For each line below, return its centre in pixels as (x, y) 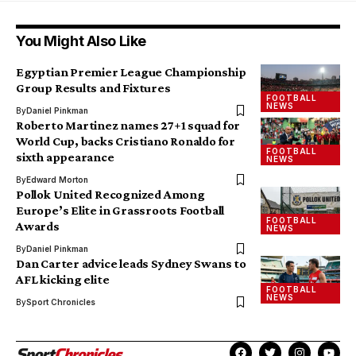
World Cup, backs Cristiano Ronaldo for (126, 141)
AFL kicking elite (63, 280)
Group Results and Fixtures (93, 88)
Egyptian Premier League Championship (131, 72)
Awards (38, 226)
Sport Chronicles (61, 302)
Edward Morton (57, 180)
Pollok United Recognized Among (110, 195)
